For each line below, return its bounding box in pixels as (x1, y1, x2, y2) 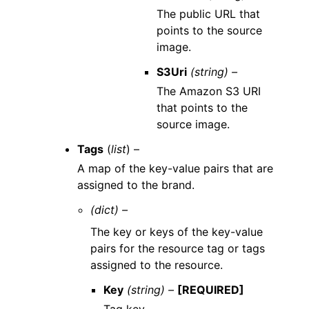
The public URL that (157, 6, 261, 21)
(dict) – (90, 202, 128, 217)
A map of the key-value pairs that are (77, 161, 273, 175)
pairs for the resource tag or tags (90, 241, 266, 255)
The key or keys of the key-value (90, 224, 263, 239)
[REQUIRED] (177, 282, 245, 297)
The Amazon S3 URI (157, 83, 261, 98)
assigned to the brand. (77, 177, 195, 192)
